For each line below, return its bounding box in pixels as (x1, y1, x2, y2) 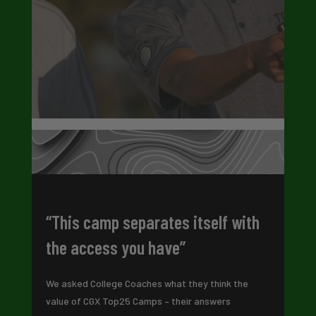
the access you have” (45, 236, 186, 258)
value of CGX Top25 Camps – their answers (45, 294, 231, 307)
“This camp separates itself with (45, 210, 260, 233)
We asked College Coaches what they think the (45, 276, 248, 289)
